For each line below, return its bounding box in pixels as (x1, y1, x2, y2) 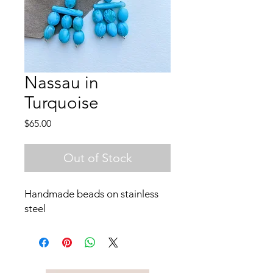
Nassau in (24, 73, 99, 93)
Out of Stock (63, 151, 132, 166)
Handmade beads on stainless (24, 188, 158, 200)
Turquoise (24, 93, 99, 113)
